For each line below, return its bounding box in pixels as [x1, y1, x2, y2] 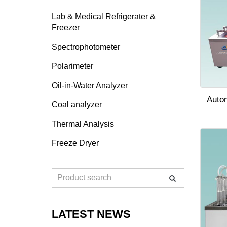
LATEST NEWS [52, 208, 131, 220]
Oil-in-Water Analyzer [52, 81, 128, 90]
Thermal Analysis [52, 120, 114, 128]
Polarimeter [52, 62, 93, 70]
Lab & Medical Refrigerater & [52, 12, 156, 21]
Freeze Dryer [52, 139, 99, 147]
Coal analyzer [52, 100, 102, 109]
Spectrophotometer [52, 43, 120, 51]
